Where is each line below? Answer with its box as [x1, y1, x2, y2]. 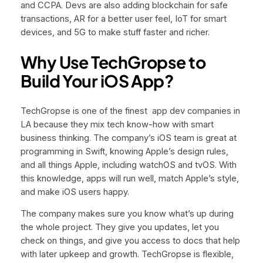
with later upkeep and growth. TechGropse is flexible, [20, 249, 234, 260]
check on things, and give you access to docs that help [20, 235, 240, 247]
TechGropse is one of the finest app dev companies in [20, 105, 240, 116]
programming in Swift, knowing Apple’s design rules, [20, 146, 228, 157]
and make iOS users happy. [20, 186, 129, 197]
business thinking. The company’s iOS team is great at [20, 132, 237, 143]
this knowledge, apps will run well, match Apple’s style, [20, 173, 239, 184]
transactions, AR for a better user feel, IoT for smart [20, 13, 227, 24]
